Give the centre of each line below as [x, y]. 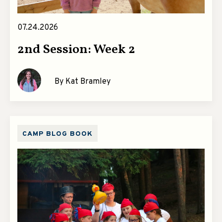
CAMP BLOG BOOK [57, 134]
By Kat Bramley [83, 82]
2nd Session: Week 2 [76, 50]
